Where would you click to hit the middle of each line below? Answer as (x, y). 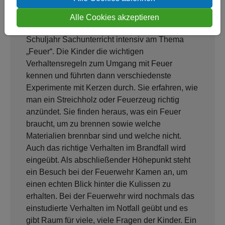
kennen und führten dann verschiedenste (99, 76)
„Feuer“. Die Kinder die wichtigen (85, 51)
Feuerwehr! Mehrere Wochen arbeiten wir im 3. (109, 27)
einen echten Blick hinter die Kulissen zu (98, 184)
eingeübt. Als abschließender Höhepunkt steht (108, 160)
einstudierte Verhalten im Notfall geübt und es (107, 208)
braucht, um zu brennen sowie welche (93, 124)
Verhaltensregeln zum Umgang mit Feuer (99, 64)
